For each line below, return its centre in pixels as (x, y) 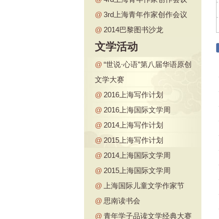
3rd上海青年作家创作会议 (145, 14)
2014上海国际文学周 (137, 155)
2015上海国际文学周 (137, 170)
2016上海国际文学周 (137, 110)
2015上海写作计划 (133, 140)
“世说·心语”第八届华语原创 (148, 64)
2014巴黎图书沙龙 (133, 30)
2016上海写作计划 (133, 95)
